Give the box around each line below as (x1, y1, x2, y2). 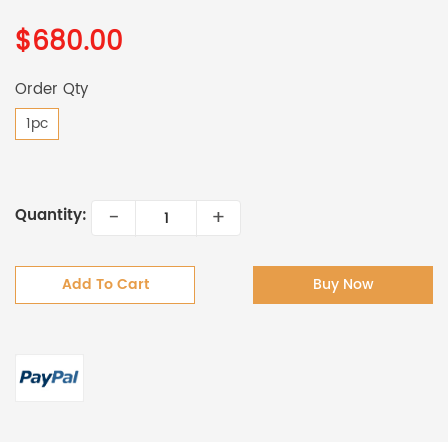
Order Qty (15, 77, 88, 103)
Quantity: (15, 202, 87, 228)
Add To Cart (61, 273, 149, 297)
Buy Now (312, 273, 374, 297)
